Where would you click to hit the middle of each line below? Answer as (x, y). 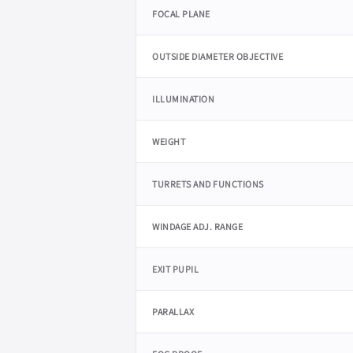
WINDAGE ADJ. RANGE (197, 227)
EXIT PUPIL (175, 269)
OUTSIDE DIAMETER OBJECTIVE (217, 57)
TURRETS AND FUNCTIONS (208, 184)
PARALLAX (173, 312)
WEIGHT (169, 142)
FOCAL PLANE (181, 14)
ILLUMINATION (183, 99)
